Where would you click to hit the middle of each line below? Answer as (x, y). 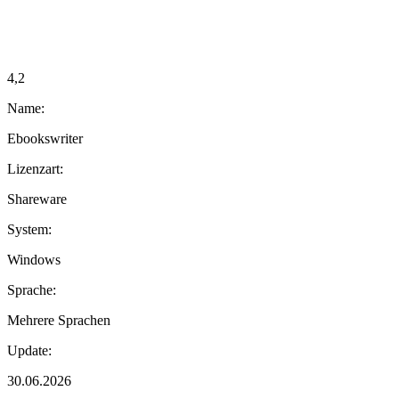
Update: (29, 350)
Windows (34, 259)
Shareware (37, 199)
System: (29, 229)
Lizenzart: (35, 168)
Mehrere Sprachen (59, 320)
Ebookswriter (45, 138)
